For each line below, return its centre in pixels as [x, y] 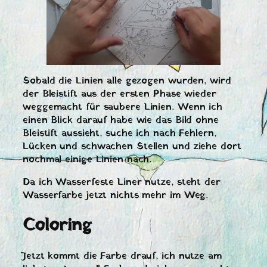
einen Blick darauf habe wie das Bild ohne [121, 121]
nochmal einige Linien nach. [87, 160]
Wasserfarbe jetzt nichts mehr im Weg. [116, 196]
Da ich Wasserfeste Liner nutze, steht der [122, 183]
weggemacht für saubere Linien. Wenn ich [123, 108]
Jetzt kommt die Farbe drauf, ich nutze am [122, 256]
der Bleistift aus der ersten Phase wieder [119, 94]
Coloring [58, 226]
